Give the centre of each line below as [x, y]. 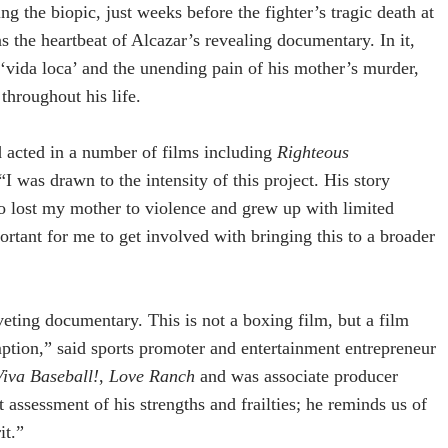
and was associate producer [296, 376]
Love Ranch [152, 376]
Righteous [313, 152]
